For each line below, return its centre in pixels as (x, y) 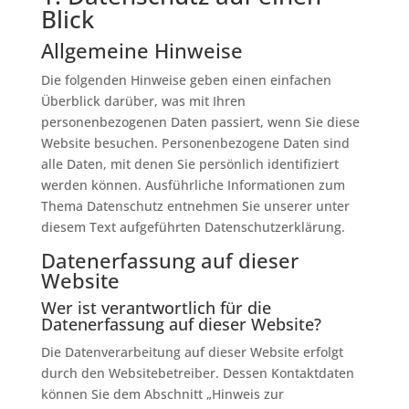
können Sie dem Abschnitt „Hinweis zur (162, 394)
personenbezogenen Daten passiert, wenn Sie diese (200, 122)
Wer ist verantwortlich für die (156, 308)
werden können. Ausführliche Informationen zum (193, 185)
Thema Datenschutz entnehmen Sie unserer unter (195, 206)
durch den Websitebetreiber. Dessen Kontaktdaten (197, 373)
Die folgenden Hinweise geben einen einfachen (186, 80)
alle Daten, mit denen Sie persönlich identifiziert (189, 164)
